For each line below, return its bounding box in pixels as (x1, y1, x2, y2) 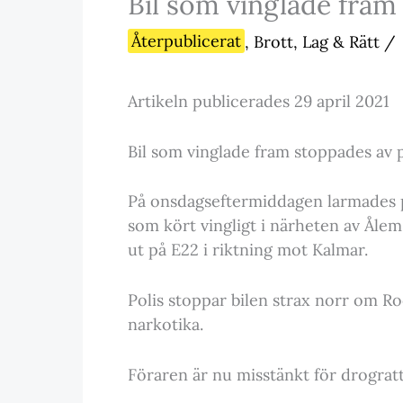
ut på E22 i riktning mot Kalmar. (128, 239, 368, 261)
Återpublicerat (131, 31, 241, 52)
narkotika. (128, 314, 203, 336)
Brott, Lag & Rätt (254, 31, 380, 52)
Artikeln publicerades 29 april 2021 (128, 90, 390, 112)
